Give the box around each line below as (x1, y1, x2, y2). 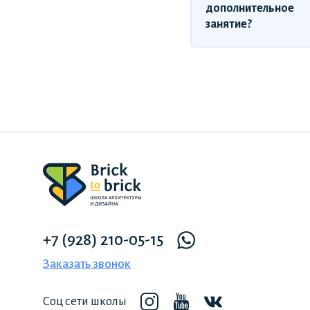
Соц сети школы (43, 295, 127, 309)
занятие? (206, 18, 252, 31)
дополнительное (206, 2, 294, 15)
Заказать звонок (43, 257, 131, 271)
